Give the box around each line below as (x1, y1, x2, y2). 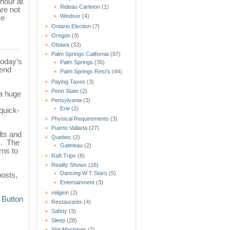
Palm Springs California (51, 50, 109, 57)
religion (51, 189, 69, 196)
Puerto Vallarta (51, 124, 87, 131)
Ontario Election (51, 23, 91, 29)
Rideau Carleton (60, 3, 100, 10)
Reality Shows (51, 161, 87, 168)
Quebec (51, 133, 71, 140)
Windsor (60, 12, 81, 19)
